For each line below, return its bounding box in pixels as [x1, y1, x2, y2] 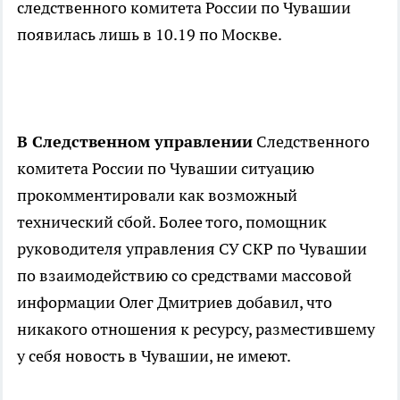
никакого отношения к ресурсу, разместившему [17, 319, 375, 340]
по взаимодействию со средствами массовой [17, 265, 352, 287]
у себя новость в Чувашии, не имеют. [17, 346, 291, 367]
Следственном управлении [28, 131, 253, 153]
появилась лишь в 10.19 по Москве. [17, 24, 282, 46]
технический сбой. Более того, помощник [17, 212, 327, 233]
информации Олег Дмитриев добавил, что [17, 292, 332, 313]
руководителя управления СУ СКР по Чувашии [17, 238, 367, 260]
